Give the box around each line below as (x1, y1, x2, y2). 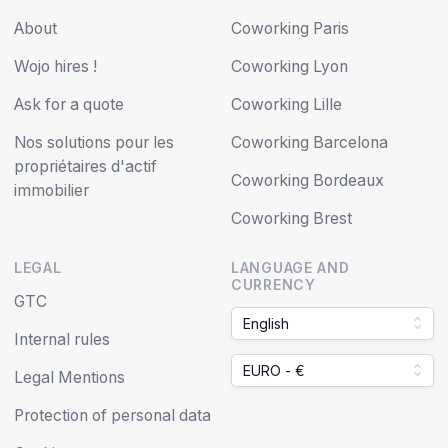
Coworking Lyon (231, 56, 348, 76)
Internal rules (14, 329, 110, 349)
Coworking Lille (231, 94, 342, 114)
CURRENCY (231, 275, 316, 293)
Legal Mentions (14, 367, 125, 387)
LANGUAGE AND (231, 258, 350, 276)
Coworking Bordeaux (231, 170, 384, 190)
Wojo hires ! (14, 56, 97, 76)
